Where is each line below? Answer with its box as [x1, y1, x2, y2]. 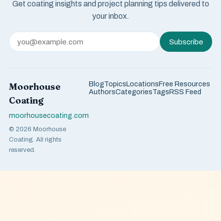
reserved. [8, 146, 36, 153]
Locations [126, 80, 159, 88]
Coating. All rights [8, 135, 62, 143]
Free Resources [158, 80, 210, 88]
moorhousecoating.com [8, 111, 89, 119]
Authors [88, 88, 115, 96]
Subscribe [169, 37, 203, 46]
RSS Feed [169, 88, 201, 96]
